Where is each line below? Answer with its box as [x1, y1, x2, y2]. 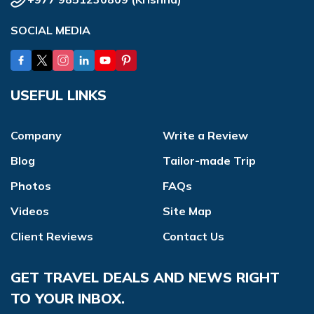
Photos [11, 178, 51, 193]
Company [11, 128, 62, 142]
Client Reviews [11, 228, 93, 243]
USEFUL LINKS [11, 86, 107, 104]
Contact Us [163, 228, 224, 243]
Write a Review [163, 128, 248, 142]
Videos [11, 203, 49, 218]
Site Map [163, 203, 212, 218]
